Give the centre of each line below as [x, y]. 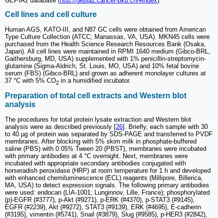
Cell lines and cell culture [51, 15]
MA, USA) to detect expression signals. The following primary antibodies [107, 185]
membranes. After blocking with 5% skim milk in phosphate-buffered [101, 141]
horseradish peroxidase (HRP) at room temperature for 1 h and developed [108, 170]
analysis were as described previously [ [60, 127]
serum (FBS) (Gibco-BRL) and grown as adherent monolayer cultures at [105, 73]
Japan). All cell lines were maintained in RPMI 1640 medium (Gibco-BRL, [108, 51]
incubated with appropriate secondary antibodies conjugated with [95, 163]
